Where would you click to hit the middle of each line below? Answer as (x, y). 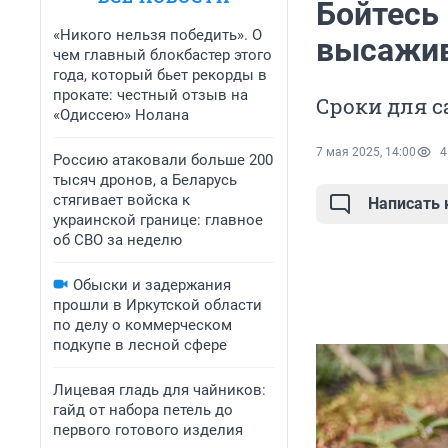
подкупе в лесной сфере (140, 345)
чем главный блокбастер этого (162, 55)
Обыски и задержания (152, 285)
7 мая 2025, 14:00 (366, 152)
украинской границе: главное (158, 220)
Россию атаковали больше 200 (163, 160)
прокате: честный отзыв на (150, 95)
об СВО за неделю (117, 240)
